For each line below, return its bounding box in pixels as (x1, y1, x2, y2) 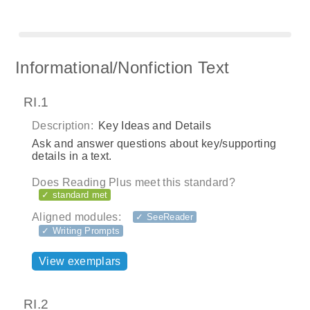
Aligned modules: (32, 211, 122, 224)
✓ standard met (42, 189, 108, 200)
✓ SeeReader (136, 211, 193, 222)
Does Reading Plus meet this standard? (32, 176, 235, 188)
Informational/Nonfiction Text (15, 57, 230, 77)
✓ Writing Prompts (42, 226, 120, 237)
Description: (32, 119, 93, 131)
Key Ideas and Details (95, 119, 211, 131)
